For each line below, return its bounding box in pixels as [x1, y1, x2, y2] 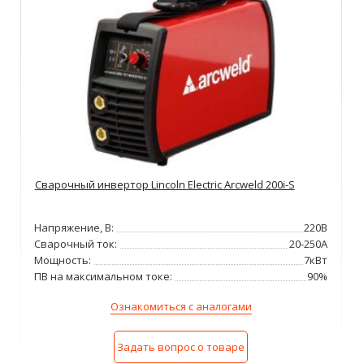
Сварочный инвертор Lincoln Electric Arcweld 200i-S [34, 177, 295, 193]
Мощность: [34, 253, 92, 268]
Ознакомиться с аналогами [110, 298, 252, 314]
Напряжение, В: [34, 220, 115, 236]
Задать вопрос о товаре [117, 340, 245, 355]
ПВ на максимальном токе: [34, 269, 173, 284]
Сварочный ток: [34, 236, 118, 252]
